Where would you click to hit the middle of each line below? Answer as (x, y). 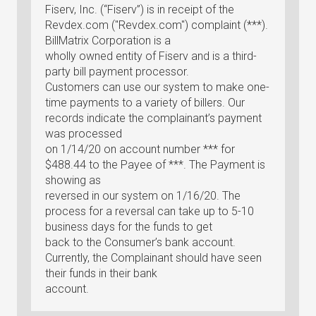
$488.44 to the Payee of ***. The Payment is (155, 165)
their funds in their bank (101, 273)
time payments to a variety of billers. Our (145, 103)
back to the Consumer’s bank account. (140, 242)
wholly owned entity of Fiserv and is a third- (151, 56)
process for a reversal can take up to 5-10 (150, 211)
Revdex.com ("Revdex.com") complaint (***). (157, 25)
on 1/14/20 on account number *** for (140, 149)
